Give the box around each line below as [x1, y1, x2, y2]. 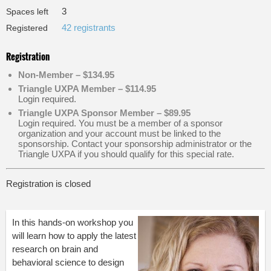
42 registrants [62, 22, 116, 33]
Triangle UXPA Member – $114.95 [18, 83, 156, 94]
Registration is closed [6, 178, 91, 189]
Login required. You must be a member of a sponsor [18, 118, 223, 128]
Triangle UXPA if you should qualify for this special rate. [18, 149, 234, 159]
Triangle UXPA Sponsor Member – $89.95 [18, 108, 191, 118]
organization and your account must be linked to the [18, 128, 221, 139]
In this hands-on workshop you [12, 217, 133, 227]
